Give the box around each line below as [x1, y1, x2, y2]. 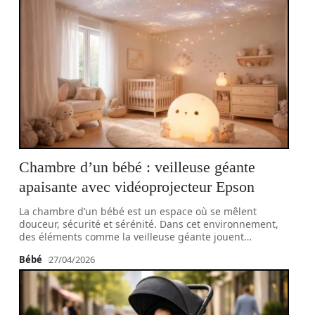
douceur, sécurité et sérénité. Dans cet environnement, [19, 217, 279, 231]
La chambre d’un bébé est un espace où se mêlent [19, 205, 257, 218]
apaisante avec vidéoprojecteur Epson [19, 178, 255, 195]
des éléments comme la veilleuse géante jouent [19, 230, 245, 243]
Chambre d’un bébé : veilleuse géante [19, 158, 256, 176]
